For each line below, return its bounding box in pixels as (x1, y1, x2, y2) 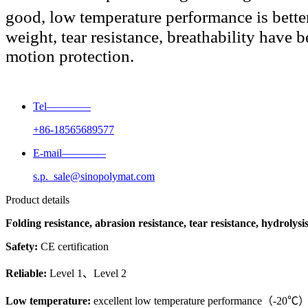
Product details (5, 194, 69, 206)
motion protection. (5, 47, 134, 65)
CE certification (41, 241, 109, 252)
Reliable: (5, 267, 47, 279)
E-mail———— (33, 147, 106, 159)
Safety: (5, 241, 41, 252)
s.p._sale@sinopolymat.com (33, 170, 155, 182)
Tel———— (33, 100, 91, 112)
